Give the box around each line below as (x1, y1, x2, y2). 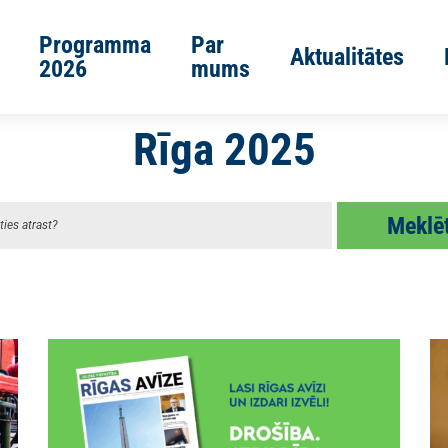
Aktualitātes (290, 43, 404, 71)
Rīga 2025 (132, 123, 316, 176)
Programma (39, 31, 151, 59)
